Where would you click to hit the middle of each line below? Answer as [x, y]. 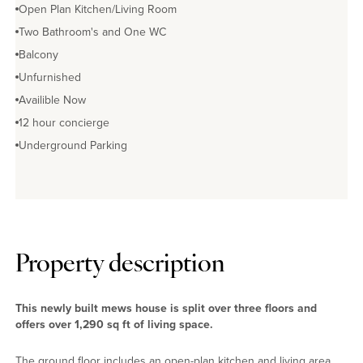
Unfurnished [50, 78]
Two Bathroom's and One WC [92, 32]
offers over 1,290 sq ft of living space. [114, 325]
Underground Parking [73, 146]
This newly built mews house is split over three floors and [166, 309]
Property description [120, 266]
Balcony [38, 55]
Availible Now [52, 100]
